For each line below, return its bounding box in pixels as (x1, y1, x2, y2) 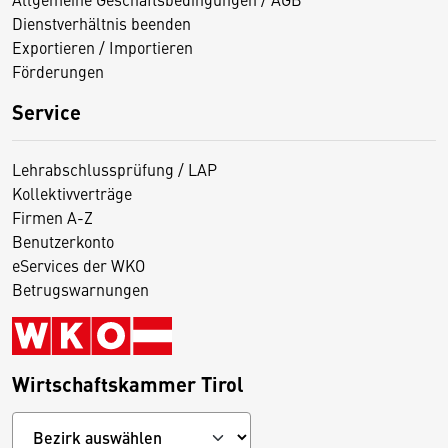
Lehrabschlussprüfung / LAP (12, 157, 217, 180)
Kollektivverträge (12, 181, 132, 204)
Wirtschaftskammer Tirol (12, 368, 244, 398)
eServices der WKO (12, 253, 145, 276)
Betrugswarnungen (12, 277, 149, 300)
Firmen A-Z (12, 205, 93, 228)
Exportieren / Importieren (12, 35, 193, 58)
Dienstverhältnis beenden (12, 11, 191, 34)
